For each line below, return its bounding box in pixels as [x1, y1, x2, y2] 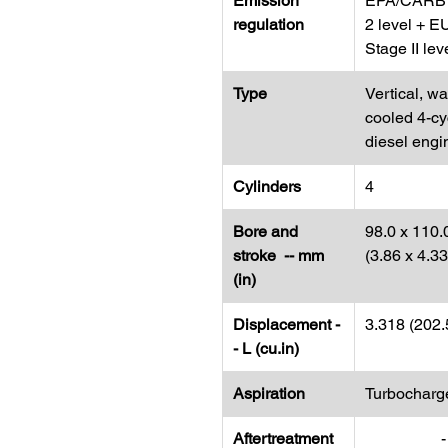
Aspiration [233, 384, 305, 403]
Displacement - [233, 315, 340, 334]
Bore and [233, 222, 298, 241]
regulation [233, 15, 304, 34]
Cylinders [233, 177, 301, 196]
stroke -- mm [233, 246, 324, 265]
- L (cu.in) [233, 339, 299, 358]
